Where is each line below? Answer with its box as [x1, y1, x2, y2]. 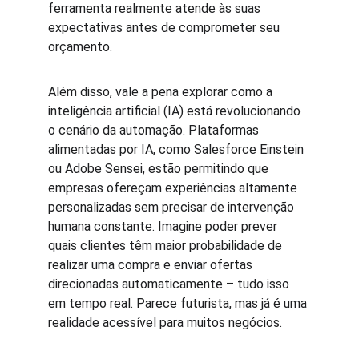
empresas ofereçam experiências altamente [48, 180, 301, 196]
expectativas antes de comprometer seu [48, 20, 283, 35]
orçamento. [48, 39, 112, 54]
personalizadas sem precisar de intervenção [48, 200, 297, 215]
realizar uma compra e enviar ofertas [48, 257, 256, 272]
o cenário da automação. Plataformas [48, 123, 262, 138]
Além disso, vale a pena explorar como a [48, 84, 276, 99]
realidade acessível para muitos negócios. [48, 315, 282, 330]
